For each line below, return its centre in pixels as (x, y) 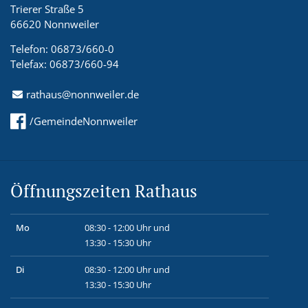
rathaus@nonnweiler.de (83, 94)
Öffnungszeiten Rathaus (104, 190)
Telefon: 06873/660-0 (62, 48)
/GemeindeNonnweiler (84, 121)
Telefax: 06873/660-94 (65, 64)
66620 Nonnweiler (55, 24)
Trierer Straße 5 (47, 9)
